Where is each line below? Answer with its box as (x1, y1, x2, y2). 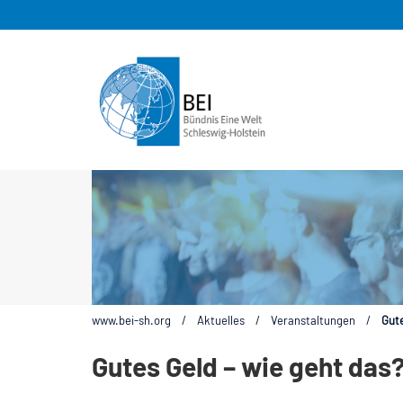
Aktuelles (197, 312, 245, 327)
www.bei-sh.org (92, 312, 171, 327)
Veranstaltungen (271, 312, 355, 327)
